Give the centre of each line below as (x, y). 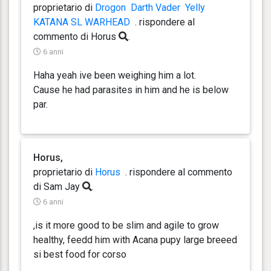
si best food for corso (80, 254)
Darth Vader (155, 7)
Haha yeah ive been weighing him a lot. (115, 75)
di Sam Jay (58, 186)
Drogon (110, 7)
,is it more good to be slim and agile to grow (126, 225)
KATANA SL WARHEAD (82, 22)
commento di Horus (76, 36)
